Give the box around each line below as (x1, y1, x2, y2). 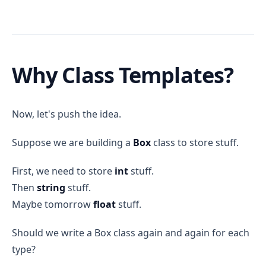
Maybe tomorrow (12, 198, 93, 211)
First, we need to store (12, 164, 115, 178)
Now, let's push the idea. (12, 107, 121, 121)
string (37, 181, 65, 194)
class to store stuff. (151, 136, 239, 149)
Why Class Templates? (12, 61, 233, 90)
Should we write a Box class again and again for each (12, 226, 249, 239)
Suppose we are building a (12, 136, 133, 149)
